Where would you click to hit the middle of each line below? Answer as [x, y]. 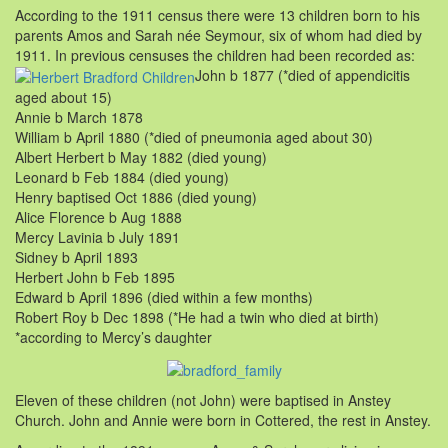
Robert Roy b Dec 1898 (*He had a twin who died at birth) [197, 317]
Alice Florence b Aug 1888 [98, 217]
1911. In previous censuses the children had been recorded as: [215, 55]
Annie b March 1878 [79, 117]
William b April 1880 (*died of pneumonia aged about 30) [194, 137]
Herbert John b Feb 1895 [95, 277]
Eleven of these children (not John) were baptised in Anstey [203, 399]
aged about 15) [63, 97]
